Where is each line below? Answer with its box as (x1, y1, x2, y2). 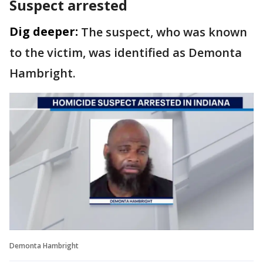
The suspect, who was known (81, 23, 247, 40)
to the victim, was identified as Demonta (9, 44, 242, 60)
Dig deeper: (9, 23, 78, 39)
